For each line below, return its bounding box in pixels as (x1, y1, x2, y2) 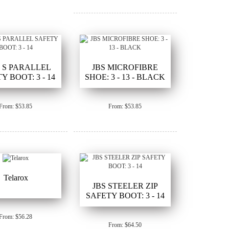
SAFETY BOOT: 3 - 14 (85, 191, 165, 200)
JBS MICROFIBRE (92, 63, 158, 72)
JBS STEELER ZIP (92, 181, 158, 191)
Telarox (3, 173, 28, 182)
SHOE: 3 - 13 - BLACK (85, 73, 166, 82)
